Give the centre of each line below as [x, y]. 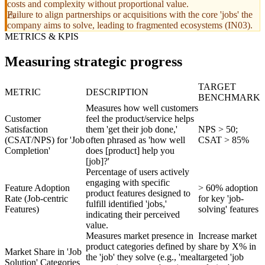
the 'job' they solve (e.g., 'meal [142, 257]
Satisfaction [26, 130]
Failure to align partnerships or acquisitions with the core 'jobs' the [130, 15]
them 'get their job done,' [132, 130]
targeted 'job [221, 257]
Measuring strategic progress [93, 62]
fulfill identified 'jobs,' [126, 204]
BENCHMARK [229, 98]
